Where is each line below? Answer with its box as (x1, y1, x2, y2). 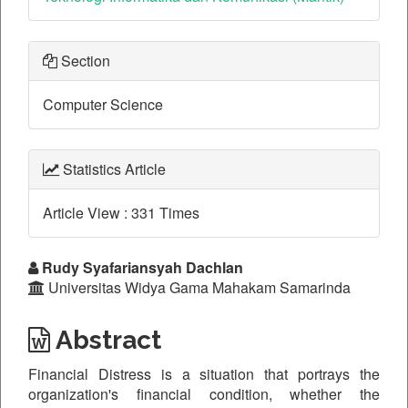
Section (57, 50, 110, 71)
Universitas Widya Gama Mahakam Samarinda (45, 277, 351, 298)
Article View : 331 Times (43, 202, 199, 223)
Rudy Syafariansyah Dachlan (38, 257, 243, 278)
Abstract (50, 325, 161, 355)
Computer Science (43, 94, 163, 115)
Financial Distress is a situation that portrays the (28, 363, 380, 384)
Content (27, 322, 150, 359)
